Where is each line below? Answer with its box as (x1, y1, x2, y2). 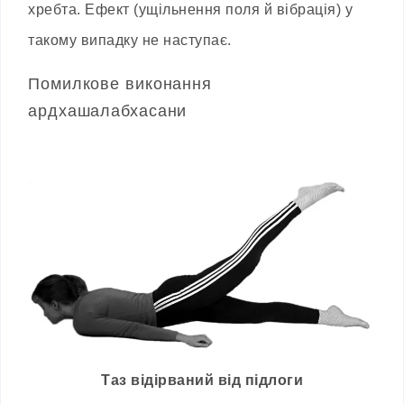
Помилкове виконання (28, 75, 213, 94)
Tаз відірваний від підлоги (101, 372, 303, 389)
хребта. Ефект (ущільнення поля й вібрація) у (28, 2, 353, 18)
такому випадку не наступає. (28, 32, 232, 49)
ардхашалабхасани (28, 102, 188, 121)
